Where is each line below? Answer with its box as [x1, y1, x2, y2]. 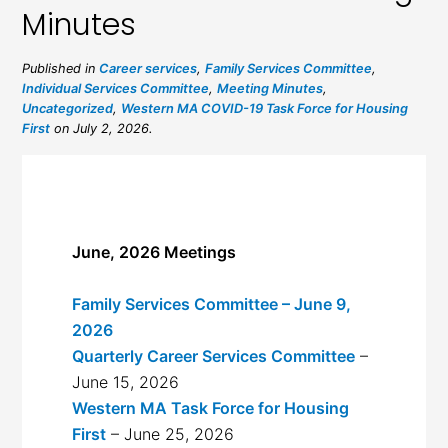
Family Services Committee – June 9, [72, 293, 352, 314]
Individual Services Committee [22, 80, 210, 96]
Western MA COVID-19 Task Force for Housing [121, 100, 409, 116]
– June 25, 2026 [106, 423, 235, 444]
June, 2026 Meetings [72, 241, 237, 262]
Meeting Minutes [217, 80, 324, 96]
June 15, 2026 [72, 371, 180, 392]
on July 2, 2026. [50, 120, 154, 136]
